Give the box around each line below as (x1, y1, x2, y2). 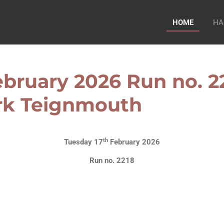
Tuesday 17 (64, 137, 103, 147)
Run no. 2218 (89, 156, 134, 165)
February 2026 (108, 137, 160, 147)
